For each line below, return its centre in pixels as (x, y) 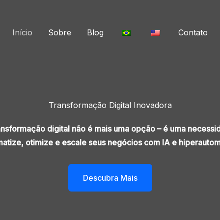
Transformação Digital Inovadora (110, 105)
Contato (193, 32)
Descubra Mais (110, 178)
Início (22, 32)
